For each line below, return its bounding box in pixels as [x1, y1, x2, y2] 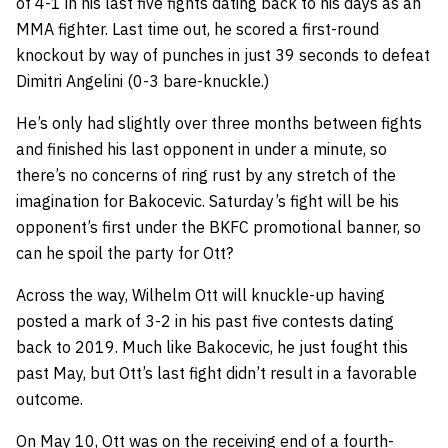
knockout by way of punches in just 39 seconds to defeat [16, 44, 430, 65]
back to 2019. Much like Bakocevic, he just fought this [16, 336, 408, 357]
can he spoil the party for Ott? [16, 242, 233, 263]
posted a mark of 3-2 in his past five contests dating [16, 310, 394, 331]
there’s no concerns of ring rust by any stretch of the [16, 164, 396, 185]
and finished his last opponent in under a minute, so [16, 138, 387, 159]
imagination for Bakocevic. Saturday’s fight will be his [16, 190, 399, 211]
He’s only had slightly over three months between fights [16, 112, 422, 133]
